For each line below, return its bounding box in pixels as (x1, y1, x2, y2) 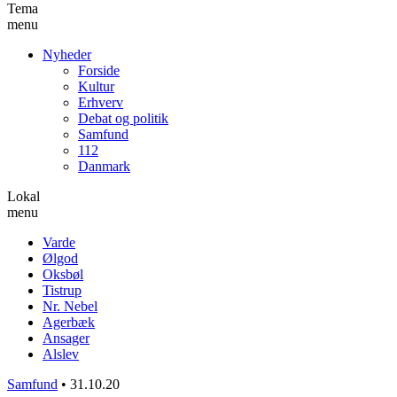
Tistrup (43, 282, 82, 298)
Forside (78, 62, 120, 78)
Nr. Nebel (43, 298, 97, 314)
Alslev (43, 346, 79, 362)
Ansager (43, 330, 90, 346)
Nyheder (43, 46, 91, 62)
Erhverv (78, 94, 123, 110)
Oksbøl (43, 266, 83, 282)
